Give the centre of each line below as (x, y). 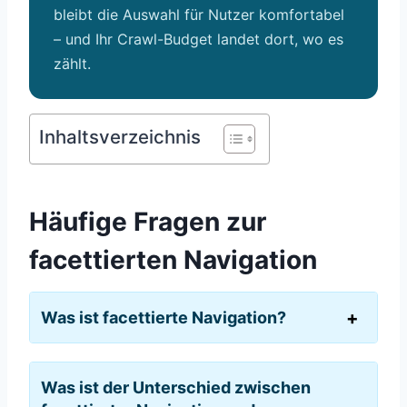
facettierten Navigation (173, 260)
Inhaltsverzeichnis (120, 137)
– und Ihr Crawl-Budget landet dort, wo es (199, 39)
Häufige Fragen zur (148, 222)
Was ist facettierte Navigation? (164, 318)
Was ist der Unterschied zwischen (176, 388)
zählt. (73, 63)
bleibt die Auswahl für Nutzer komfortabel (199, 14)
